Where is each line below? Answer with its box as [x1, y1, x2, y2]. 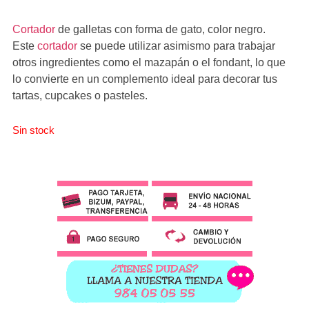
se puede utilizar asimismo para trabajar [77, 40, 275, 52]
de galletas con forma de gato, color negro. [54, 23, 266, 35]
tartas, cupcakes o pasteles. [12, 90, 148, 101]
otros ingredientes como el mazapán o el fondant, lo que [12, 57, 286, 68]
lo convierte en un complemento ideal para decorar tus [12, 73, 277, 85]
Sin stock [12, 125, 54, 136]
